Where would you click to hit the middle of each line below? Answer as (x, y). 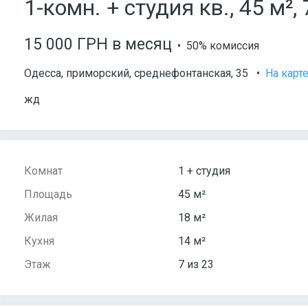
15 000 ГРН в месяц (98, 45)
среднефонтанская (183, 74)
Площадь (48, 195)
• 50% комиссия (216, 46)
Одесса (43, 74)
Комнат (43, 171)
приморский (98, 74)
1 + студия (204, 171)
